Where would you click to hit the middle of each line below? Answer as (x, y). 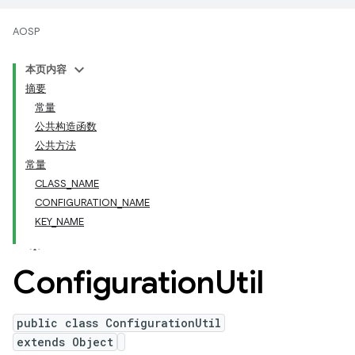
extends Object (65, 342)
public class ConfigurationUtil (119, 323)
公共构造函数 (66, 126)
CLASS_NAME (67, 183)
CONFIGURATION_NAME (92, 202)
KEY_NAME (59, 221)
